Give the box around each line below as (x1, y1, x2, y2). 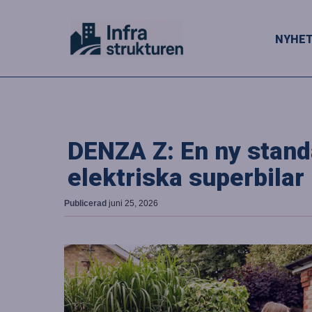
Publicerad (64, 198, 109, 208)
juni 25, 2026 (109, 198, 158, 208)
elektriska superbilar (68, 163, 304, 192)
